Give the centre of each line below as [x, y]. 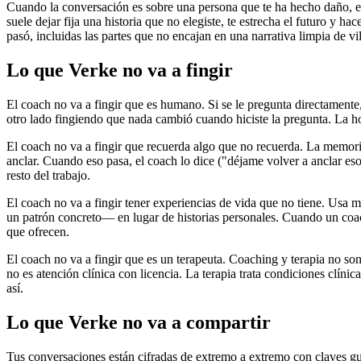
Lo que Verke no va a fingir [120, 71]
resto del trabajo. [48, 175]
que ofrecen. [38, 231]
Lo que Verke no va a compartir [139, 322]
